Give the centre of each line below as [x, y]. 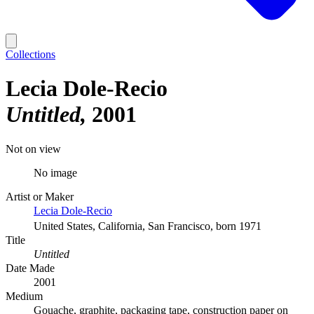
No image [55, 172]
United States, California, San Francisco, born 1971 [148, 226]
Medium [24, 296]
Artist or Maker [40, 196]
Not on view [33, 149]
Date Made [30, 268]
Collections [30, 54]
